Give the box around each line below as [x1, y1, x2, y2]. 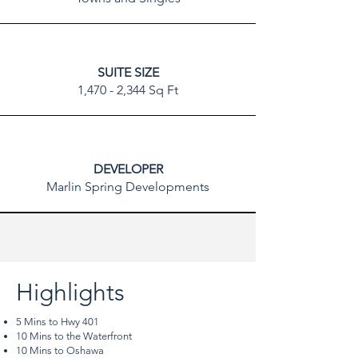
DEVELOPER [93, 161, 163, 177]
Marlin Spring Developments [46, 179, 209, 194]
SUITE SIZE [97, 65, 159, 80]
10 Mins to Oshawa [16, 344, 104, 356]
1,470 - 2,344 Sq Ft [78, 82, 178, 97]
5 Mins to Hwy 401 [16, 316, 99, 328]
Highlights [16, 278, 125, 307]
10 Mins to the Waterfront [16, 330, 132, 342]
